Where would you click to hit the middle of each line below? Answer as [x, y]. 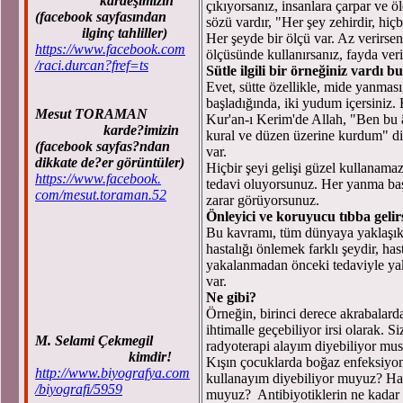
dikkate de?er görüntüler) [110, 162]
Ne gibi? [231, 297]
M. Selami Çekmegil [96, 340]
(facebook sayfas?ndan [103, 146]
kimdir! [103, 357]
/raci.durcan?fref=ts [92, 65]
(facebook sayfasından [101, 17]
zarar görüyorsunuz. [263, 200]
